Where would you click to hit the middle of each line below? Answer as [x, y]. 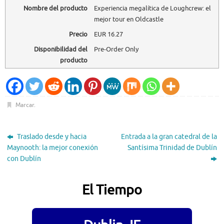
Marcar [24, 105]
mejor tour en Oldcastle [128, 19]
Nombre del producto [55, 8]
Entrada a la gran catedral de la [169, 136]
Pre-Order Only [116, 49]
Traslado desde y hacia [51, 136]
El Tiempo [112, 190]
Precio [78, 34]
